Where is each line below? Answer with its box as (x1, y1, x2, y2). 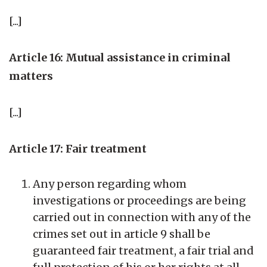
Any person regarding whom (33, 176, 187, 191)
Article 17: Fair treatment (9, 141, 147, 156)
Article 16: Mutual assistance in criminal (9, 50, 231, 64)
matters (9, 69, 53, 83)
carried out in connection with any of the (33, 210, 251, 224)
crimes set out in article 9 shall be (33, 226, 210, 241)
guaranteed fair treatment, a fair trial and (33, 243, 254, 257)
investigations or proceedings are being (33, 193, 246, 207)
